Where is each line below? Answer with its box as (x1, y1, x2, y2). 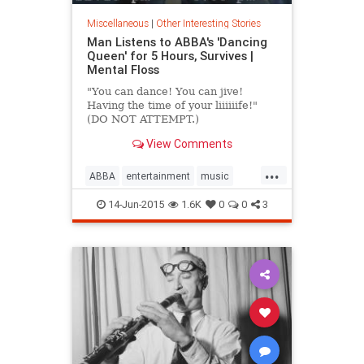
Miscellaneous (86, 17, 149, 30)
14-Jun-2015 (105, 197, 164, 212)
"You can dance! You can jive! (86, 85, 243, 98)
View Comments (143, 136, 232, 151)
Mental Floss (86, 62, 159, 78)
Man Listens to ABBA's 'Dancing (86, 34, 267, 50)
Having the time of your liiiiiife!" (86, 99, 258, 112)
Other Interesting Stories (155, 17, 261, 30)
